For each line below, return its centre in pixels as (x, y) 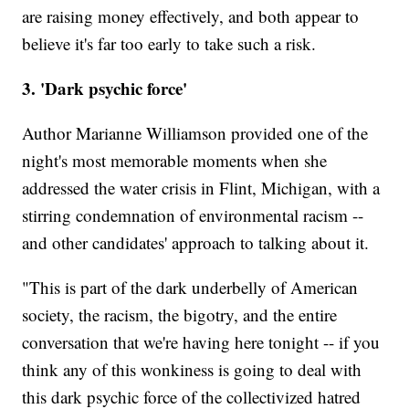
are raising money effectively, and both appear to (191, 16)
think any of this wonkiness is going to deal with (192, 370)
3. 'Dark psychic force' (105, 89)
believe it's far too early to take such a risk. (169, 44)
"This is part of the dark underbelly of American (190, 288)
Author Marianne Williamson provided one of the (195, 133)
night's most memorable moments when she (175, 161)
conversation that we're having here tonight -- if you (201, 342)
